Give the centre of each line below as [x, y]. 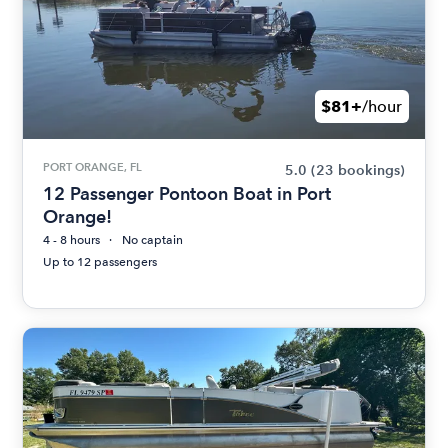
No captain [153, 240]
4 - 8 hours [72, 240]
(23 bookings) [357, 171]
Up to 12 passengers [100, 262]
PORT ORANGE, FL [93, 167]
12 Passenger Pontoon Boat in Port [187, 194]
